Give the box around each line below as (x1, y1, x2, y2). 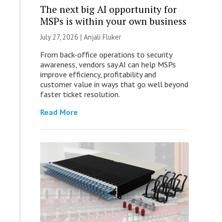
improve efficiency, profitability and (40, 69, 156, 80)
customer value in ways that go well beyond (40, 79, 188, 90)
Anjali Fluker (83, 32, 121, 42)
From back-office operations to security (40, 50, 172, 60)
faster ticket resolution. (40, 89, 120, 100)
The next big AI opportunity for (40, 3, 177, 16)
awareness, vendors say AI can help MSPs (40, 59, 176, 70)
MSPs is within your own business (40, 15, 186, 28)
